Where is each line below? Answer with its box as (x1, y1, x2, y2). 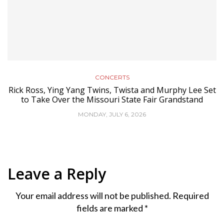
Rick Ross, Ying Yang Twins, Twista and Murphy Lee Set (8, 84, 216, 95)
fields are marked (76, 202, 144, 213)
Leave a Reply (7, 163, 106, 184)
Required (172, 189, 209, 201)
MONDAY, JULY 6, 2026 (78, 110, 146, 118)
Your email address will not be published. (15, 189, 171, 201)
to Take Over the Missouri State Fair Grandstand (21, 93, 203, 105)
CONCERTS (94, 73, 129, 81)
